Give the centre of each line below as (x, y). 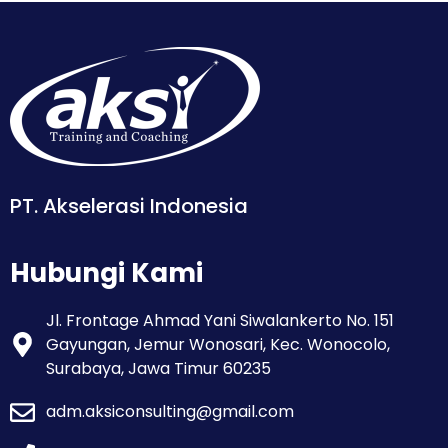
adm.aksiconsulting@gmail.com (170, 412)
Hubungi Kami (106, 273)
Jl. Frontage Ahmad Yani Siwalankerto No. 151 (220, 320)
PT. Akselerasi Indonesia (129, 206)
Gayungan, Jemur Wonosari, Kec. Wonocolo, (218, 344)
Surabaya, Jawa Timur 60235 (159, 368)
